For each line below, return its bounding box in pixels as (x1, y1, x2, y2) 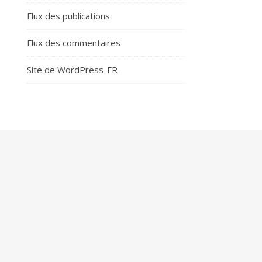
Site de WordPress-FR (27, 64, 118, 75)
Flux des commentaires (27, 37, 120, 49)
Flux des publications (27, 10, 110, 22)
